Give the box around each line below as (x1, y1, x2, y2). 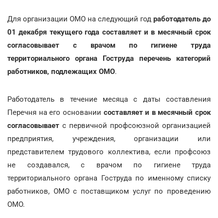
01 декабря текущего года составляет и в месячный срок (7, 27, 211, 36)
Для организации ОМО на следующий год (7, 14, 153, 23)
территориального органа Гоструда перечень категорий (7, 54, 211, 63)
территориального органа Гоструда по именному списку (7, 173, 211, 182)
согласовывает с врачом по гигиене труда (7, 40, 211, 50)
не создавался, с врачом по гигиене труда (7, 160, 211, 169)
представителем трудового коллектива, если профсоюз (7, 147, 211, 156)
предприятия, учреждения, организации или (7, 134, 211, 143)
